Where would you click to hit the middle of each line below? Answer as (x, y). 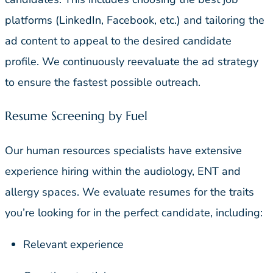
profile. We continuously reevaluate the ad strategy (132, 62)
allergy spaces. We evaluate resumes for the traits (129, 192)
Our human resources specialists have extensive (123, 150)
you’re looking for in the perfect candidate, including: (134, 212)
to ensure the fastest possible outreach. (103, 83)
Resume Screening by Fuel (76, 116)
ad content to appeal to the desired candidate (118, 41)
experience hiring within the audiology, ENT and (123, 171)
